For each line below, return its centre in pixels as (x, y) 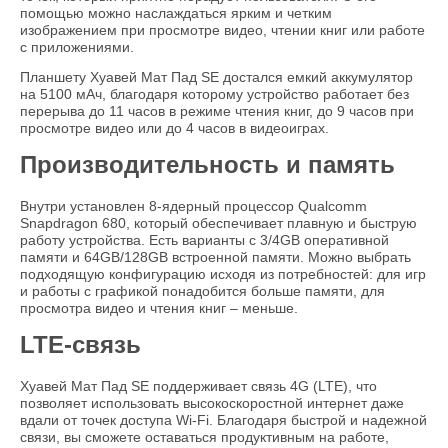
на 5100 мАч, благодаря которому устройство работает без (214, 94)
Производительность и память (207, 165)
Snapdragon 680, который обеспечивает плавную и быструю (218, 223)
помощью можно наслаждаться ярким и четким (176, 13)
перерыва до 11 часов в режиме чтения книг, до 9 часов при (217, 111)
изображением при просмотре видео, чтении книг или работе (222, 30)
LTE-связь (80, 345)
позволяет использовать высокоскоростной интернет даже (212, 403)
